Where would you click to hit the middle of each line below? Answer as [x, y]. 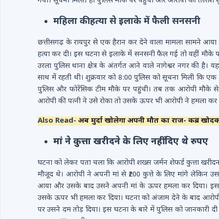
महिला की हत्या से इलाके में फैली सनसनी [127, 22]
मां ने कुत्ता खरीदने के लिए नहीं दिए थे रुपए [131, 142]
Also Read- [58, 121]
